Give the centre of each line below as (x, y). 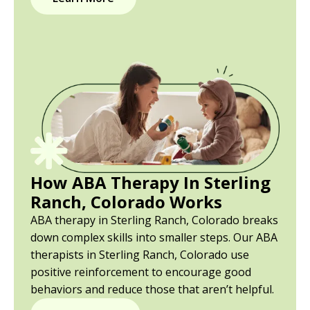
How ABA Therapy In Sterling (151, 182)
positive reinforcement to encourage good (141, 272)
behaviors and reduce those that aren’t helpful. (152, 289)
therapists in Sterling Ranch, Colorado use (140, 254)
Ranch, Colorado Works (126, 201)
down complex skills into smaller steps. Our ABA (154, 237)
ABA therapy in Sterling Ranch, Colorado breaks (154, 220)
